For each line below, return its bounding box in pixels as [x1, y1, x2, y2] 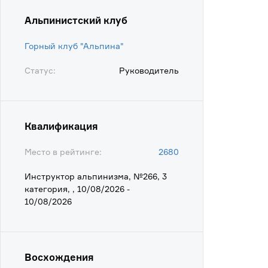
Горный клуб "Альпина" [25, 41, 124, 51]
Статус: [25, 65, 56, 75]
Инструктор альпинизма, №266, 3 [25, 171, 167, 181]
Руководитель [119, 65, 179, 75]
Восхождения [25, 251, 94, 263]
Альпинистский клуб [25, 14, 127, 26]
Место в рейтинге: [25, 147, 102, 157]
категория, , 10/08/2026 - [25, 184, 130, 194]
